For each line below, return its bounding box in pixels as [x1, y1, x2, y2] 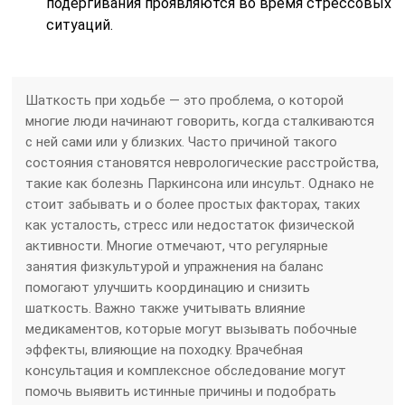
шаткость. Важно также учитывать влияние [25, 299, 306, 316]
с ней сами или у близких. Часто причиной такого [25, 133, 338, 150]
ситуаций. [46, 15, 114, 33]
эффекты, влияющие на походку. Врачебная [25, 341, 304, 358]
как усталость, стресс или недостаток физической [25, 216, 355, 233]
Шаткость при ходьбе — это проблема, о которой [25, 91, 344, 108]
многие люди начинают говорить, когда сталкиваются [25, 112, 375, 129]
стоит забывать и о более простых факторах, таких [25, 195, 361, 212]
